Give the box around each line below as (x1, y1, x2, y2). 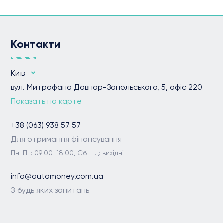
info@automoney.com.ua (11, 171, 104, 181)
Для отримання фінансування (11, 134, 122, 144)
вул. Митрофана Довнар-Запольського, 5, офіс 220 (11, 82, 203, 92)
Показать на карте (11, 96, 82, 106)
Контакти (11, 37, 61, 51)
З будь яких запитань (11, 185, 90, 195)
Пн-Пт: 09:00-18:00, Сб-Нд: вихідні (11, 149, 124, 157)
